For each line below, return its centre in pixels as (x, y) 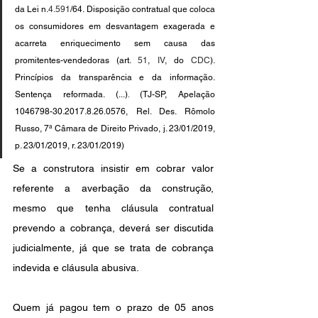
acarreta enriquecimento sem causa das (115, 44)
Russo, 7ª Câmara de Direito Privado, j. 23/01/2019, (115, 129)
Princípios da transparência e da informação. (115, 78)
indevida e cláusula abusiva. (76, 268)
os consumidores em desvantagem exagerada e (115, 27)
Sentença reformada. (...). (72, 95)
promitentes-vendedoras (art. (77, 61)
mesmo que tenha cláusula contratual (113, 208)
